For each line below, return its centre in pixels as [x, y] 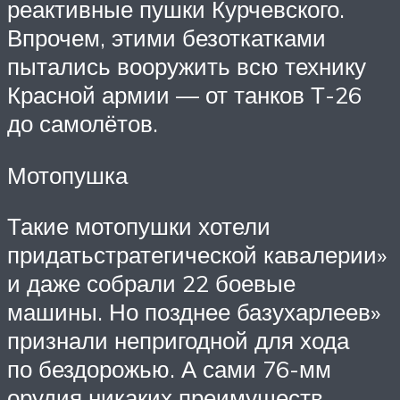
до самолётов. [83, 123]
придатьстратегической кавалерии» [197, 255]
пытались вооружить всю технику [187, 66]
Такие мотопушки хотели [139, 226]
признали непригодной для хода [178, 341]
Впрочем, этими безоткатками [167, 37]
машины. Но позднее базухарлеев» [194, 312]
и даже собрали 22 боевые [151, 283]
